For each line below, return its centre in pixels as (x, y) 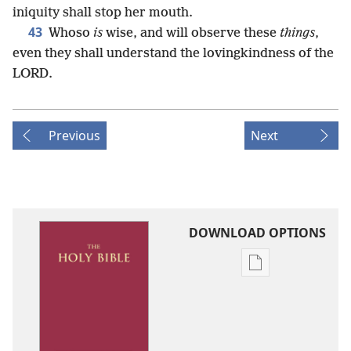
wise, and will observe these (191, 33)
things (297, 33)
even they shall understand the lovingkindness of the (173, 54)
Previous (74, 136)
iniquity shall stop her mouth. (103, 13)
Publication (288, 271)
